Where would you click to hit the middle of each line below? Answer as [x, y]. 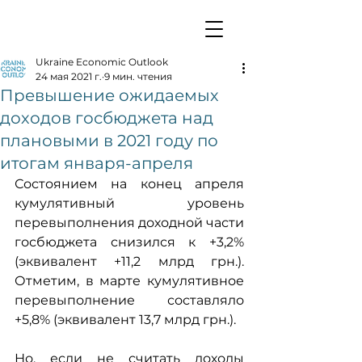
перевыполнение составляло [129, 300]
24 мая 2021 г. [69, 76]
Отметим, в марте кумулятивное [129, 281]
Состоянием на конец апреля [129, 184]
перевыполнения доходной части [129, 223]
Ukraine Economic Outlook [102, 62]
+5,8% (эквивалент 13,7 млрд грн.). [125, 320]
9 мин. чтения [138, 76]
